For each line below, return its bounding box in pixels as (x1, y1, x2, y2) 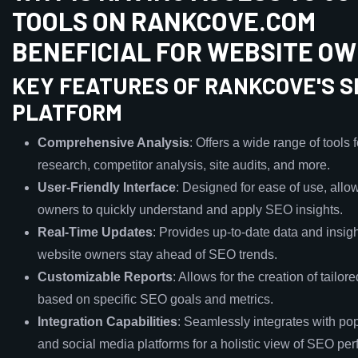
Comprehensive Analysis (38, 136, 189, 149)
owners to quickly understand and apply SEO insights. (38, 203, 343, 217)
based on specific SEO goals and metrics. (38, 292, 273, 306)
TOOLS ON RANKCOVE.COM (12, 6, 316, 36)
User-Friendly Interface (38, 181, 176, 194)
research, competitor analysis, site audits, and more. (38, 158, 330, 172)
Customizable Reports (38, 270, 173, 284)
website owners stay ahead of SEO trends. (38, 248, 277, 261)
